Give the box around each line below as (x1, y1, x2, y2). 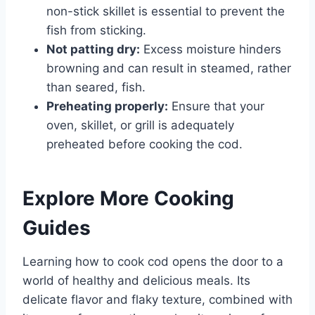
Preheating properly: (46, 98, 168, 113)
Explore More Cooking (22, 186, 234, 210)
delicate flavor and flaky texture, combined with (22, 292, 292, 307)
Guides (22, 215, 91, 240)
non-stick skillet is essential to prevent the (46, 4, 285, 18)
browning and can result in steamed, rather (46, 60, 291, 75)
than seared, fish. (46, 79, 146, 94)
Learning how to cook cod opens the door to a (22, 254, 283, 269)
